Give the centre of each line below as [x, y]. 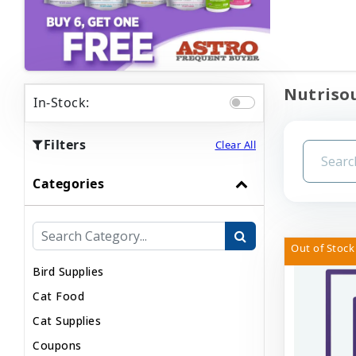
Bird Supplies [68, 272]
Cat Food [58, 296]
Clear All [235, 144]
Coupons [57, 346]
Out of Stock [323, 248]
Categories [68, 184]
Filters [64, 145]
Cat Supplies [67, 321]
